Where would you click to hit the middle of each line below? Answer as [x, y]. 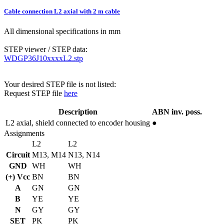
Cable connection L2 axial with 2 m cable [62, 11]
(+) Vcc [18, 176]
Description [78, 111]
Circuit [18, 154]
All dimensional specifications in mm [62, 31]
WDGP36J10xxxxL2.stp [43, 58]
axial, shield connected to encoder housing [83, 122]
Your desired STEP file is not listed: [60, 84]
